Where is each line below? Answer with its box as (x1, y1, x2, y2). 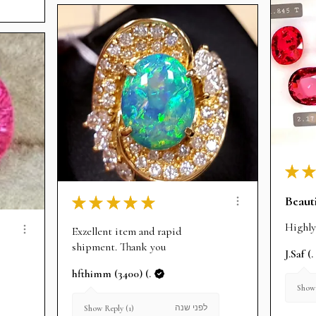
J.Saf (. (285, 246, 313, 261)
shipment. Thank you (72, 240, 166, 255)
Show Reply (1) (84, 303, 134, 313)
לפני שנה (175, 303, 207, 313)
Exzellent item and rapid (72, 224, 181, 239)
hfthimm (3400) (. (72, 267, 151, 281)
